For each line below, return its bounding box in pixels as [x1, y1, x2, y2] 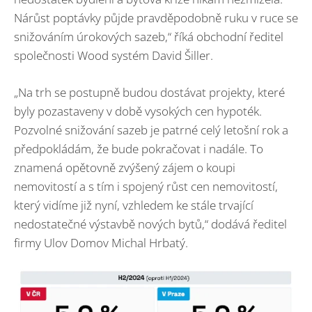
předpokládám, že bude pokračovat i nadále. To [14, 140, 263, 157]
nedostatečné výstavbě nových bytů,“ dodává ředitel [14, 215, 287, 232]
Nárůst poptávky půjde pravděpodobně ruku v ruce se [14, 10, 298, 26]
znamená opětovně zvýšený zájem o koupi [14, 159, 235, 175]
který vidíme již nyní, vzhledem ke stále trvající [14, 196, 253, 213]
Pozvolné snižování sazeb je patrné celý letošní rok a [14, 121, 288, 138]
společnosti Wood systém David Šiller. [14, 47, 213, 64]
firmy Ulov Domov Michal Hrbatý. [14, 234, 188, 251]
